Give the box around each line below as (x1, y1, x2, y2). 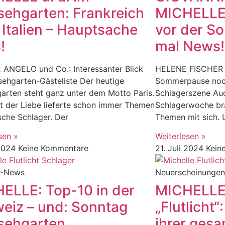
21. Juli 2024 (155, 143, 206, 154)
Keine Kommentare (18, 143, 89, 154)
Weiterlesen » (155, 131, 206, 142)
